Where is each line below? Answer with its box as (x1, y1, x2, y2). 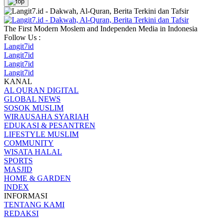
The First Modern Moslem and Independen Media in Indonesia (4, 24, 197, 33)
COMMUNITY (4, 138, 54, 147)
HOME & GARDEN (4, 174, 71, 182)
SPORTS (4, 156, 33, 165)
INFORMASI (4, 191, 47, 200)
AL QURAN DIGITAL (4, 86, 79, 94)
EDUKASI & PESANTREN (4, 121, 95, 130)
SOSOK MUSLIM (4, 103, 64, 112)
